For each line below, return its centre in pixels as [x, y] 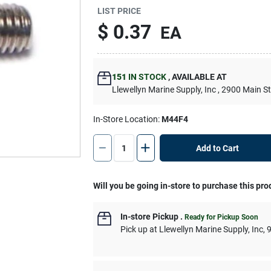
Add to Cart [217, 148]
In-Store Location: [128, 119]
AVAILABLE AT [199, 77]
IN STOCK [147, 77]
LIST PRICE [119, 11]
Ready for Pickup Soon [222, 217]
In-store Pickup [150, 217]
